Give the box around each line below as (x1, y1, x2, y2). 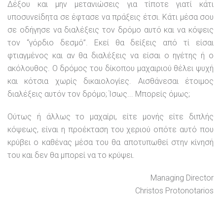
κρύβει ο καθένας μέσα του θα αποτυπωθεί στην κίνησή (7, 138, 214, 147)
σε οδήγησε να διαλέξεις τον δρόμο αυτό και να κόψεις (7, 25, 214, 35)
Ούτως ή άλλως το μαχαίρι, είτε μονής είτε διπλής (7, 112, 214, 121)
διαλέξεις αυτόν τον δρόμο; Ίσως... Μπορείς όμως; (7, 89, 190, 99)
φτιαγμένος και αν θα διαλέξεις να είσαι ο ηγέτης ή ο (7, 51, 214, 60)
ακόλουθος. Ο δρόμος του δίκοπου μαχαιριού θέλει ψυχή (7, 64, 214, 73)
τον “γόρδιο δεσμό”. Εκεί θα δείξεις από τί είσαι (7, 38, 214, 47)
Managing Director (150, 173, 214, 183)
